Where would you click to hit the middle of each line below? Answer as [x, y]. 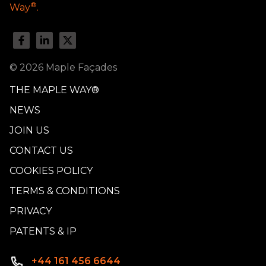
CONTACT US [41, 150]
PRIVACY [31, 211]
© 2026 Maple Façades [63, 67]
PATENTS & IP [43, 231]
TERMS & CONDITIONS [65, 191]
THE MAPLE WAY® [54, 90]
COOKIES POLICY [51, 170]
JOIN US [29, 130]
